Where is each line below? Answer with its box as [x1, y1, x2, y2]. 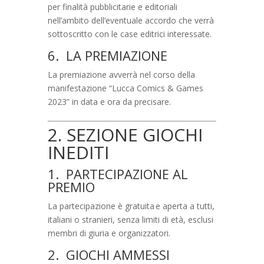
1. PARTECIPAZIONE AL [47, 164, 188, 183]
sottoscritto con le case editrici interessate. [47, 28, 212, 39]
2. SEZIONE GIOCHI [47, 122, 203, 147]
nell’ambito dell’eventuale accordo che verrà [47, 14, 214, 26]
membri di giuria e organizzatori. [47, 227, 170, 239]
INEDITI [47, 140, 109, 164]
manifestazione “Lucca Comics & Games [47, 82, 203, 94]
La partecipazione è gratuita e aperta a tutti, [47, 200, 214, 212]
